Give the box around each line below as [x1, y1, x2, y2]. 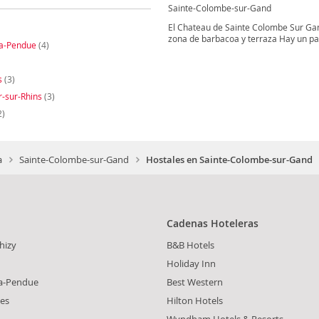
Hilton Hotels [167, 293, 223, 307]
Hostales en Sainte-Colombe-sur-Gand [146, 152, 313, 166]
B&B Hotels [167, 238, 214, 251]
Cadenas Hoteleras [167, 216, 258, 230]
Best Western [167, 275, 223, 288]
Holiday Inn [167, 256, 216, 270]
